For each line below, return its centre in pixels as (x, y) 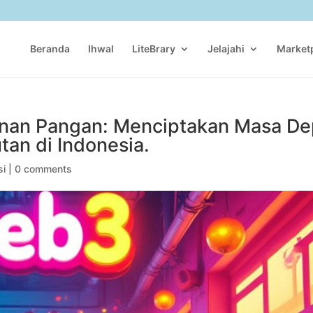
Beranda (50, 49)
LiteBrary (154, 49)
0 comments (43, 169)
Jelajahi (226, 49)
